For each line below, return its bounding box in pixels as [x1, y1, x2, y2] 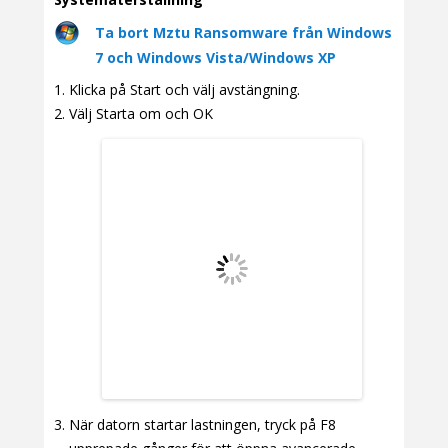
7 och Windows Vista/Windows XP [95, 47, 336, 67]
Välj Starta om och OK [69, 103, 213, 123]
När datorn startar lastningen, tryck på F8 [69, 415, 336, 435]
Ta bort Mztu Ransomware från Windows [95, 22, 392, 42]
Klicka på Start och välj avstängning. [69, 79, 300, 99]
